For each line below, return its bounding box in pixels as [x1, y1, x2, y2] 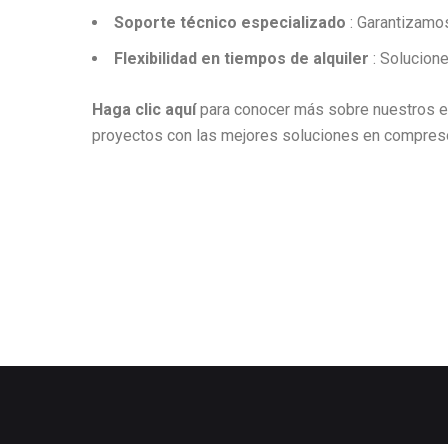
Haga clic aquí [92, 100, 196, 120]
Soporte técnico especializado [114, 13, 346, 33]
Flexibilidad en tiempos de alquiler [114, 49, 369, 69]
